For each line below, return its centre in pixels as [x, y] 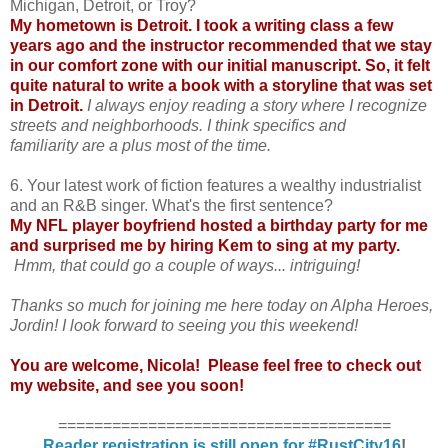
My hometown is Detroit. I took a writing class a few [201, 25]
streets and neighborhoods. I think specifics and [178, 125]
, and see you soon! [169, 385]
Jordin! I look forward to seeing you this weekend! [184, 325]
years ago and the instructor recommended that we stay [221, 45]
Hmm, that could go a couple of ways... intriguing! [187, 265]
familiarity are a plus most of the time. [142, 145]
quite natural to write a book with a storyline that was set [221, 85]
